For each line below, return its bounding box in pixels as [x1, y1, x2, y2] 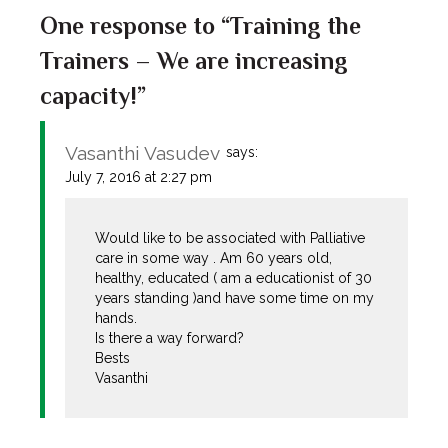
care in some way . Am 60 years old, [95, 250, 333, 267]
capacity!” [40, 82, 146, 110]
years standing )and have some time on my [95, 290, 375, 307]
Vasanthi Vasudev [65, 142, 220, 165]
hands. [95, 310, 138, 327]
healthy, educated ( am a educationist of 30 [95, 270, 373, 287]
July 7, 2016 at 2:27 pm [65, 169, 212, 186]
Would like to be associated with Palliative [95, 230, 366, 247]
